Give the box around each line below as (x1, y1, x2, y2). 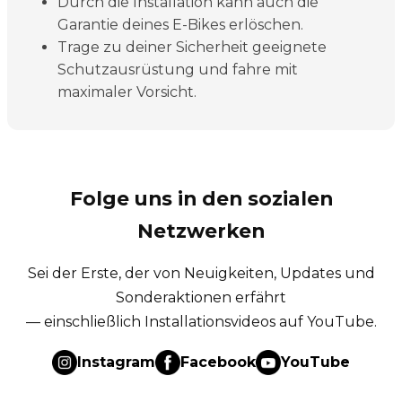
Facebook (180, 354, 256, 371)
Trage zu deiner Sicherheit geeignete (57, 38, 327, 56)
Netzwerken (137, 218, 265, 242)
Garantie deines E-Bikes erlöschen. (57, 15, 303, 33)
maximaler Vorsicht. (57, 83, 197, 100)
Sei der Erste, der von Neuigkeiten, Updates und (27, 264, 375, 282)
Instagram (77, 354, 155, 371)
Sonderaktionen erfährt (116, 288, 286, 306)
